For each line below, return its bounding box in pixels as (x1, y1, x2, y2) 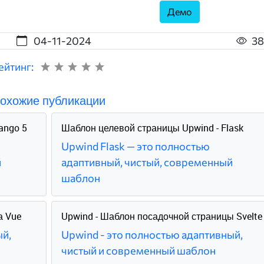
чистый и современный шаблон (61, 243, 216, 257)
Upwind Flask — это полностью (61, 139, 210, 153)
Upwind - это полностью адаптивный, (61, 227, 243, 241)
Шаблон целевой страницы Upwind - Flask (61, 121, 243, 134)
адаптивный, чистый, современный (61, 155, 233, 169)
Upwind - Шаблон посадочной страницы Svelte (61, 209, 262, 223)
